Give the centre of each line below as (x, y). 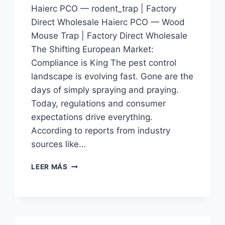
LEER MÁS (49, 166)
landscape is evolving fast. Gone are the (113, 76)
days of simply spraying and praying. (105, 90)
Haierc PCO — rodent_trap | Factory (104, 8)
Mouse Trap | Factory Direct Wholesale (109, 35)
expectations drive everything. (92, 117)
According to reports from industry (101, 130)
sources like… (59, 144)
